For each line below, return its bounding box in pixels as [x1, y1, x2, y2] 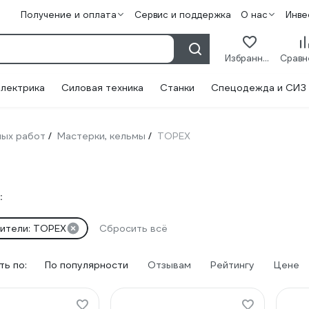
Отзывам [148, 259, 191, 271]
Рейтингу [210, 259, 255, 271]
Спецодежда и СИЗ [211, 81, 306, 94]
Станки [160, 81, 195, 94]
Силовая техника [61, 81, 143, 94]
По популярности [45, 259, 128, 271]
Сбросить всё [99, 222, 168, 235]
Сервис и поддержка [134, 9, 231, 21]
